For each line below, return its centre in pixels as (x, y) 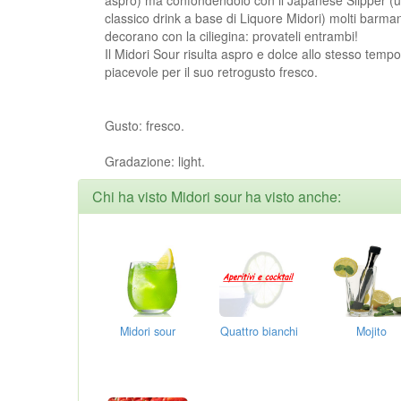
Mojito (371, 331)
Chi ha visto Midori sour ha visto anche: (217, 196)
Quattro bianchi (260, 331)
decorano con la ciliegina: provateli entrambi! (231, 35)
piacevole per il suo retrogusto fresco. (211, 71)
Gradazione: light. (155, 161)
